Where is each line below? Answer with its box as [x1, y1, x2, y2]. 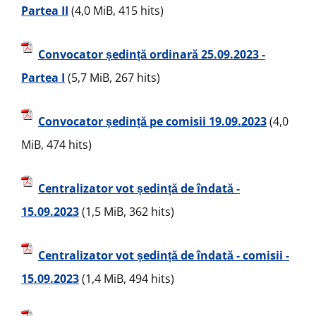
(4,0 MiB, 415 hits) [68, 3, 164, 18]
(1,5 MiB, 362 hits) [79, 204, 174, 219]
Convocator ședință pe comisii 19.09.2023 [38, 114, 267, 130]
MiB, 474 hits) [21, 137, 92, 152]
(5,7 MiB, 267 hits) [65, 70, 160, 85]
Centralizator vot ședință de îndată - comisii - [38, 248, 289, 264]
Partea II [21, 3, 68, 18]
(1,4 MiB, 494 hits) [79, 271, 174, 286]
